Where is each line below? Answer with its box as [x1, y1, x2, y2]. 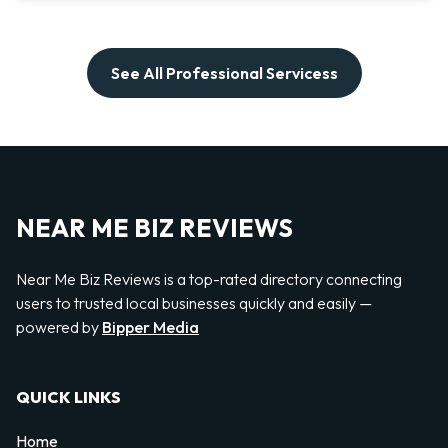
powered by [16, 316, 102, 337]
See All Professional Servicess [110, 63, 338, 84]
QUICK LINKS [16, 387, 121, 408]
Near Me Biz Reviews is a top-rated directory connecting [16, 268, 402, 289]
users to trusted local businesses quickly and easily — [16, 292, 372, 313]
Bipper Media [102, 316, 199, 337]
